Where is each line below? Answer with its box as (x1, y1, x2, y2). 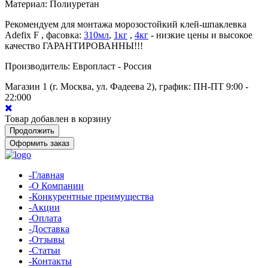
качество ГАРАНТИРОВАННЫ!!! (5, 40, 143, 51)
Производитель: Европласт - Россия (5, 60, 151, 71)
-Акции (29, 202, 60, 212)
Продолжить (10, 126, 54, 135)
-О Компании (29, 180, 84, 191)
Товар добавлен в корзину (5, 113, 111, 124)
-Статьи (29, 245, 60, 255)
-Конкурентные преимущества (29, 191, 154, 202)
